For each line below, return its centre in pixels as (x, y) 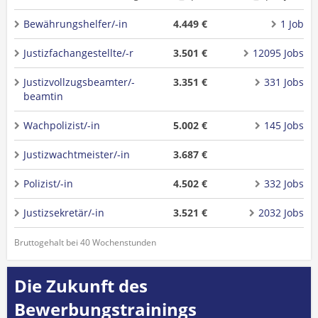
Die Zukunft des (81, 286)
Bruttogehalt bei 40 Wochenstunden (85, 242)
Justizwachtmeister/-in (77, 154)
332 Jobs (284, 183)
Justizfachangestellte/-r (78, 53)
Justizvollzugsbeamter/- (79, 82)
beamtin (43, 96)
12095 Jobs (278, 53)
